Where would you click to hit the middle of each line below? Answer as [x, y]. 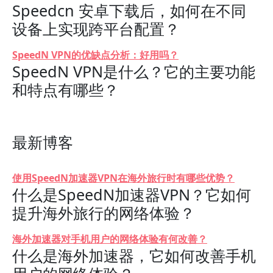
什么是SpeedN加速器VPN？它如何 [132, 194]
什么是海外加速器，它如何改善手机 [134, 255]
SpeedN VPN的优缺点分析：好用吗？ [95, 55]
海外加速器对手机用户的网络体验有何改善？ [110, 239]
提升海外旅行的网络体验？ [104, 213]
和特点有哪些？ [66, 90]
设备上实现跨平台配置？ [96, 29]
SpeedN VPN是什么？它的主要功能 [134, 71]
